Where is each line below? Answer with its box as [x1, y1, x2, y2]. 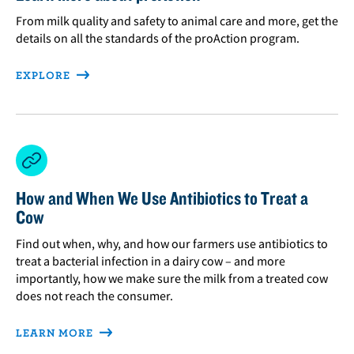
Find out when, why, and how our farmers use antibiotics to [16, 235, 328, 251]
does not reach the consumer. [16, 287, 173, 303]
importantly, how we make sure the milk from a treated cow [16, 269, 328, 286]
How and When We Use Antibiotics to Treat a [16, 186, 308, 209]
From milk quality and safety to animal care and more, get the [16, 12, 338, 28]
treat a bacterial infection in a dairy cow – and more [16, 252, 285, 269]
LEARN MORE [16, 326, 96, 339]
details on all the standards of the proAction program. [16, 29, 299, 46]
